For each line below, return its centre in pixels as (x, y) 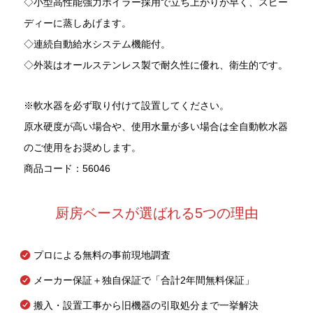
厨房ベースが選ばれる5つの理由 (156, 213)
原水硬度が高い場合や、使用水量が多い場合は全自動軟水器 (156, 127)
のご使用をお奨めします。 (82, 148)
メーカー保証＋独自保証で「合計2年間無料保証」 (144, 280)
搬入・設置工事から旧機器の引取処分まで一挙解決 (146, 305)
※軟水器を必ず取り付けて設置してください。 (126, 106)
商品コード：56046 (67, 169)
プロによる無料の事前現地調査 (102, 255)
